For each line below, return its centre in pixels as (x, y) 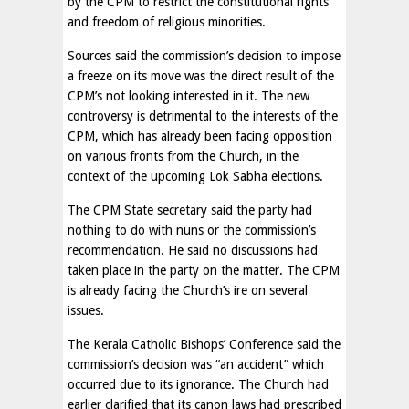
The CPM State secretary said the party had (190, 210)
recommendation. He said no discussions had (193, 250)
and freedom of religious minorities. (167, 22)
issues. (86, 310)
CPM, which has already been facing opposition (200, 136)
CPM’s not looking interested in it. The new (189, 96)
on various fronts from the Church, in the (183, 156)
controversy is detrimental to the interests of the (203, 116)
